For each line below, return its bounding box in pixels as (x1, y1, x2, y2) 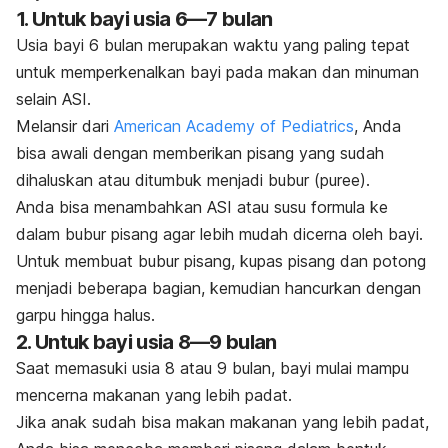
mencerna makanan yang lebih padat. (16, 385, 292, 406)
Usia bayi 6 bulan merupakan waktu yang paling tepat (16, 35, 410, 56)
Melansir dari (16, 116, 114, 137)
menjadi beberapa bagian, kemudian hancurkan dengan (16, 278, 421, 299)
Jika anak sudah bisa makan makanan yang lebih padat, (16, 412, 429, 433)
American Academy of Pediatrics (114, 116, 354, 137)
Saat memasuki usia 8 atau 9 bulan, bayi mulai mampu (16, 358, 409, 379)
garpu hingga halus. (16, 305, 155, 326)
